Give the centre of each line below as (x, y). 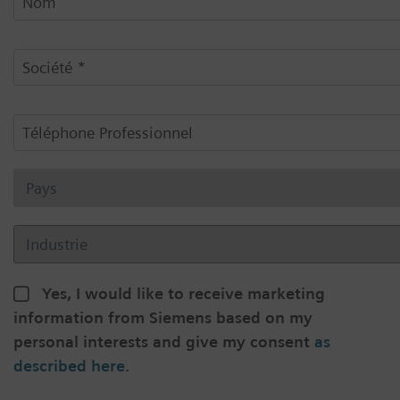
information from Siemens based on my (163, 317)
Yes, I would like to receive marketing (183, 293)
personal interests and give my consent (164, 341)
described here (69, 365)
